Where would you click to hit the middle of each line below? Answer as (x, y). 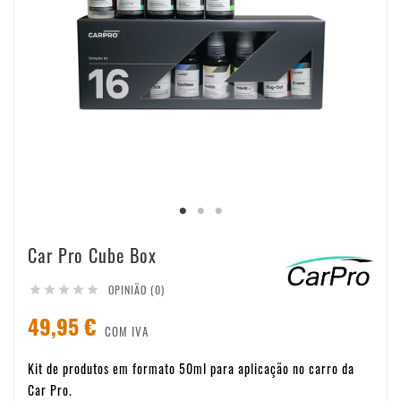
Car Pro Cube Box (92, 255)
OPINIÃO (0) (137, 289)
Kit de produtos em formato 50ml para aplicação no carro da (191, 368)
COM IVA (127, 331)
